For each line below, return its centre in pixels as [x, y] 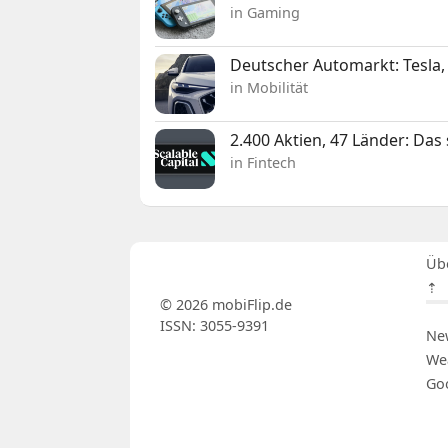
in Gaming [265, 12]
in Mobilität [269, 87]
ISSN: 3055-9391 [214, 325]
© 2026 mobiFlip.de [225, 304]
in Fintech [263, 162]
